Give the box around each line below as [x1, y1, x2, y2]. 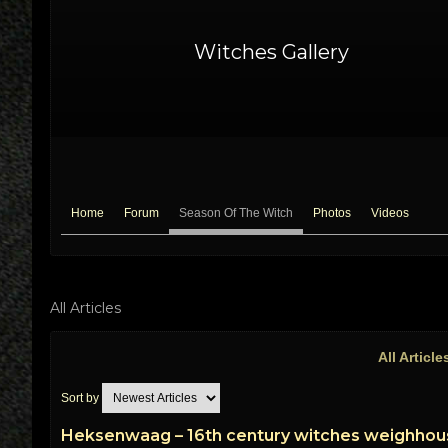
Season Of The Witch [179, 206, 293, 220]
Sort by [61, 391, 102, 405]
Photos [313, 206, 351, 220]
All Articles [50, 299, 121, 317]
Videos [371, 206, 409, 220]
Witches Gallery [194, 40, 349, 64]
